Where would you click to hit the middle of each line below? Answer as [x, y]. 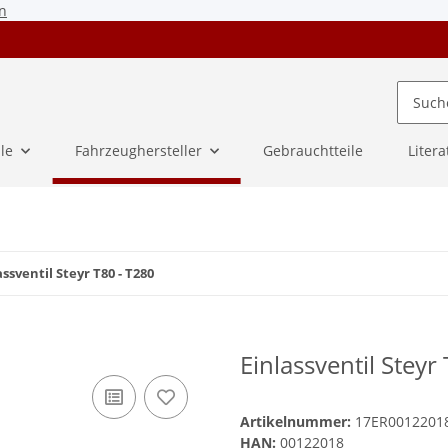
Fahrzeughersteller [138, 151]
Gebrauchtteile [313, 151]
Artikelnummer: [297, 422]
